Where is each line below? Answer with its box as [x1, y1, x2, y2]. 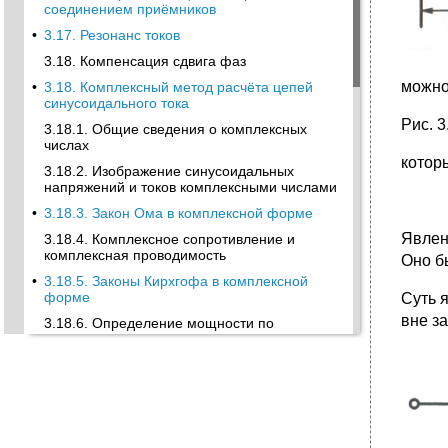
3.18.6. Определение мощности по [44, 315, 274, 331]
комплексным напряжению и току [44, 331, 264, 347]
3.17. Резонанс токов [44, 27, 180, 43]
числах [44, 137, 89, 153]
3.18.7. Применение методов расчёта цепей [44, 357, 335, 373]
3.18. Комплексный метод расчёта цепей [44, 79, 313, 95]
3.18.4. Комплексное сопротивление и [44, 231, 295, 247]
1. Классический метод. [44, 415, 198, 431]
